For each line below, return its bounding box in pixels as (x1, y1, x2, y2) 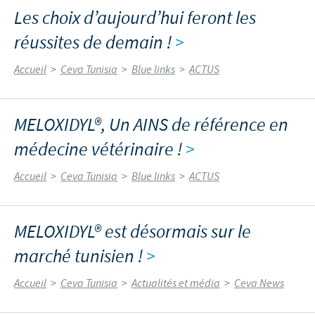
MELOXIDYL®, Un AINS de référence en (14, 112, 288, 138)
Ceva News (234, 276, 284, 291)
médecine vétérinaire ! (14, 137, 186, 162)
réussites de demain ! (14, 30, 175, 56)
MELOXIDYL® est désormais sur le (14, 219, 251, 245)
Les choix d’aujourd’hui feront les (14, 6, 256, 31)
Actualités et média (131, 276, 220, 291)
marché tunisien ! (14, 244, 146, 269)
